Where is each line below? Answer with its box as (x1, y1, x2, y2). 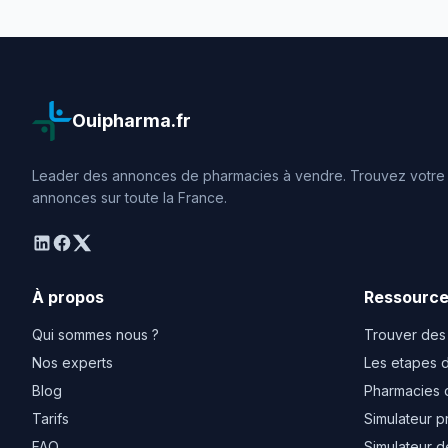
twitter (71, 234, 118, 254)
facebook (51, 234, 123, 254)
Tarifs (32, 410, 69, 427)
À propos (32, 287, 104, 307)
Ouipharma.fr (72, 110, 191, 131)
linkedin (31, 234, 88, 254)
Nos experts (32, 354, 113, 371)
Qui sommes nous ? (32, 326, 159, 343)
